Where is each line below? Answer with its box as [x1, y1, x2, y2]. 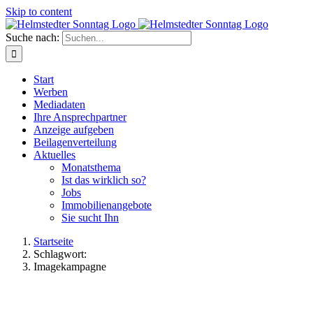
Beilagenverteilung [34, 136, 117, 148]
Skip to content [6, 6, 72, 17]
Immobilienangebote [61, 199, 152, 211]
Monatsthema [61, 161, 121, 173]
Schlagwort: [34, 248, 87, 260]
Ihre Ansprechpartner [34, 111, 126, 123]
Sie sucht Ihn [61, 212, 119, 224]
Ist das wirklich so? [61, 174, 146, 186]
